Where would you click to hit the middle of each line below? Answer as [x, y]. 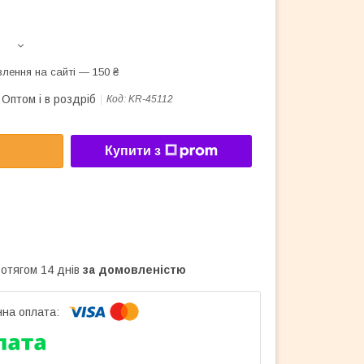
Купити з [133, 151]
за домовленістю [134, 269]
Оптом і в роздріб [49, 99]
